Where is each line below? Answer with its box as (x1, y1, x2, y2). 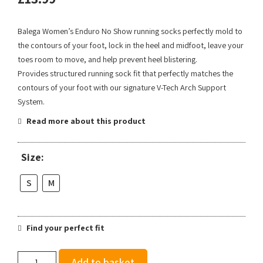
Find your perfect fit (25, 222, 104, 234)
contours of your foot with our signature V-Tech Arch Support (18, 82, 226, 93)
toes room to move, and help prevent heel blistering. (18, 54, 197, 65)
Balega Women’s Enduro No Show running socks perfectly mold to (18, 26, 242, 37)
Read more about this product (25, 116, 146, 127)
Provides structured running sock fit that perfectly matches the (18, 68, 233, 79)
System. (18, 96, 45, 107)
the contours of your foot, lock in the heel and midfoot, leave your (18, 40, 244, 51)
